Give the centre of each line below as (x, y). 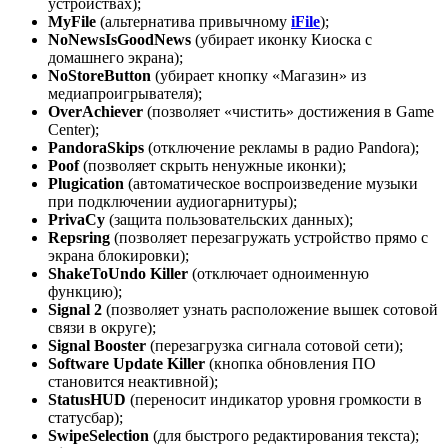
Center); (73, 129)
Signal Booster (97, 345)
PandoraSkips (96, 147)
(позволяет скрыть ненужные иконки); (212, 165)
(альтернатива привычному (193, 21)
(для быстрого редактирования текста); (284, 435)
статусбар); (85, 417)
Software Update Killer (126, 363)
